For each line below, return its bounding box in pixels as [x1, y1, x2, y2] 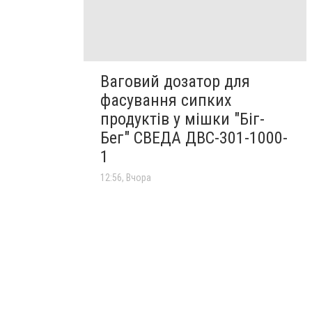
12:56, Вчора [100, 171, 151, 183]
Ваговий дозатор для [100, 71, 250, 91]
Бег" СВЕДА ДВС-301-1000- [100, 127, 288, 148]
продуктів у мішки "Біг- [100, 109, 265, 129]
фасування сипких [100, 90, 232, 110]
